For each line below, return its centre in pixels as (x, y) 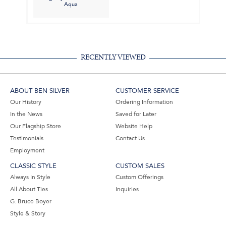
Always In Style (30, 177)
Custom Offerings (139, 177)
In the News (26, 114)
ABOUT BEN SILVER (40, 91)
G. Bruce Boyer (31, 201)
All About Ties (29, 189)
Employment (27, 150)
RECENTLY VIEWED (113, 57)
